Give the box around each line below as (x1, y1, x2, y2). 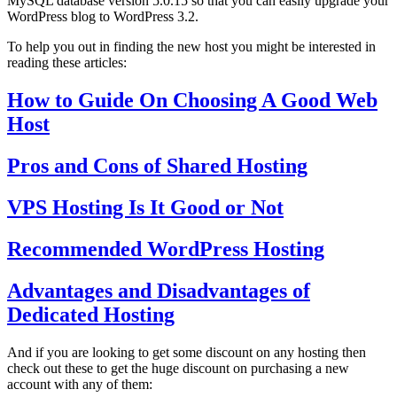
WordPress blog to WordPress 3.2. (7, 9, 198, 25)
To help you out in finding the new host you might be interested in (7, 39, 376, 55)
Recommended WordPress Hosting (7, 237, 324, 261)
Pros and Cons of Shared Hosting (7, 153, 307, 177)
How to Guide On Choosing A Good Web (7, 89, 378, 113)
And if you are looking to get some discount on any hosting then (7, 344, 366, 360)
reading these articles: (7, 55, 127, 71)
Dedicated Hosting (7, 302, 175, 326)
